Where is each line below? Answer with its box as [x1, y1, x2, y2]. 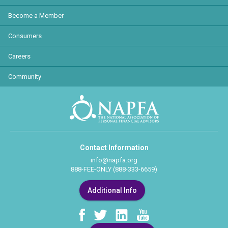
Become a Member [8, 12, 64, 19]
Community [8, 73, 41, 80]
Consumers [8, 32, 42, 40]
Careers [8, 52, 31, 60]
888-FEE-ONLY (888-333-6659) [71, 165, 157, 173]
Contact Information [79, 144, 149, 152]
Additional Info [87, 186, 137, 194]
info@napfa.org [91, 156, 137, 164]
